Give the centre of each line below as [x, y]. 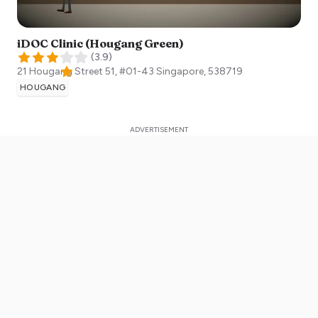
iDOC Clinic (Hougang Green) [100, 44]
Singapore [180, 72]
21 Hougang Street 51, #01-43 [86, 72]
